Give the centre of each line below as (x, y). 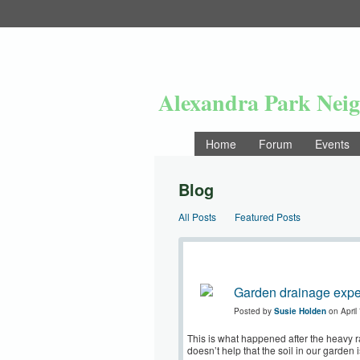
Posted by (254, 311)
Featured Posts (268, 217)
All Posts (197, 217)
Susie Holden (300, 311)
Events (332, 144)
